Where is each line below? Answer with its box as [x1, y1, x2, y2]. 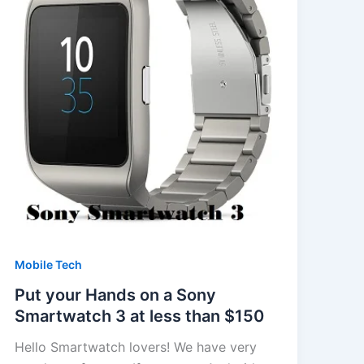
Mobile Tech [14, 257, 82, 271]
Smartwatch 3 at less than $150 [14, 306, 264, 327]
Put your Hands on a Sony [14, 285, 216, 305]
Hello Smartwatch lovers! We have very [14, 339, 257, 356]
